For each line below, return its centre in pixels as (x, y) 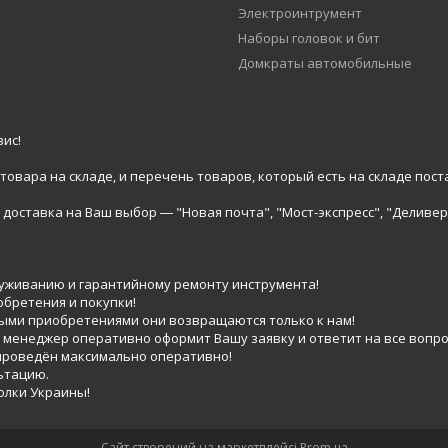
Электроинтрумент (299, 13)
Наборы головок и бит (308, 38)
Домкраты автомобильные (324, 63)
